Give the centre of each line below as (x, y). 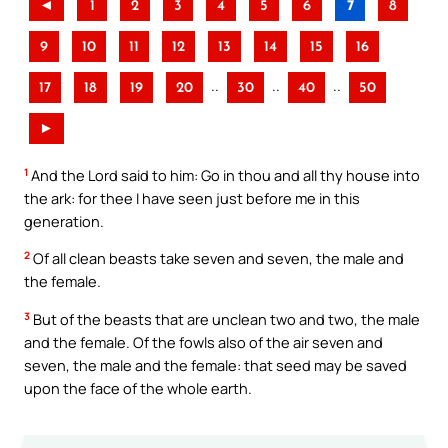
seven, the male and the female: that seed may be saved (215, 364)
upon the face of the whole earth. (138, 387)
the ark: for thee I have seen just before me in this (192, 197)
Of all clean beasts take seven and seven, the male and (217, 258)
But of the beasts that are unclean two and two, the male (225, 318)
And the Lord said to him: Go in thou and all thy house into (224, 174)
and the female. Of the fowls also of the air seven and (203, 341)
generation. (64, 220)
